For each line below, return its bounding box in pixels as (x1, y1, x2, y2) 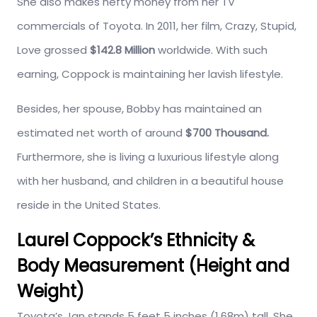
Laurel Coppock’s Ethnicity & (17, 229, 255, 253)
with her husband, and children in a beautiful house (17, 173, 284, 189)
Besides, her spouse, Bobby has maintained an (17, 101, 262, 117)
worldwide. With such (155, 42, 267, 58)
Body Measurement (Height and (17, 254, 289, 278)
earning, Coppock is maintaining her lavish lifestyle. (17, 67, 283, 82)
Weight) (17, 279, 84, 304)
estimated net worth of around (17, 125, 185, 141)
